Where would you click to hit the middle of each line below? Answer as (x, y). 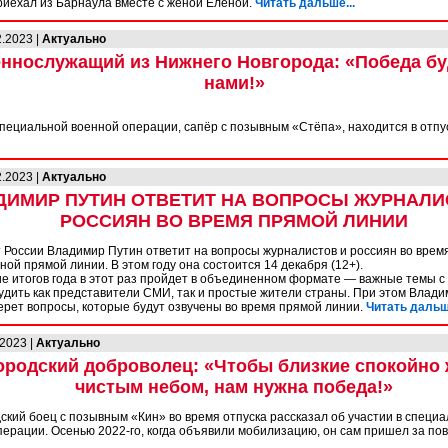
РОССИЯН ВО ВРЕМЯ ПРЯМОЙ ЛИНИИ (234, 221)
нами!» (234, 83)
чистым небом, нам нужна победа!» (234, 387)
